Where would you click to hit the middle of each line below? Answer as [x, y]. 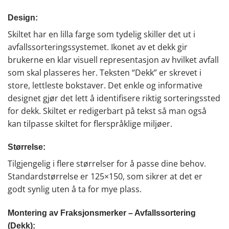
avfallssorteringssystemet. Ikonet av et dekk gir [98, 47]
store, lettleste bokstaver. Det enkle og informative [105, 85]
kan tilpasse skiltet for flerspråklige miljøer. [90, 123]
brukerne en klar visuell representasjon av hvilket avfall [113, 60]
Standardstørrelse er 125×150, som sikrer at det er [105, 177]
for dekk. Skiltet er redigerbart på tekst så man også [107, 111]
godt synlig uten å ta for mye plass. [75, 189]
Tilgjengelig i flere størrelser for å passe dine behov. [107, 164]
